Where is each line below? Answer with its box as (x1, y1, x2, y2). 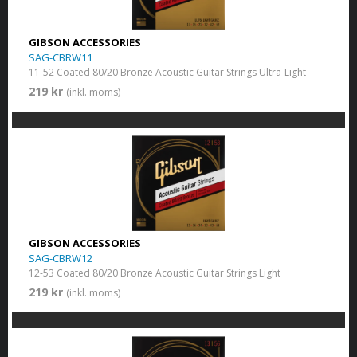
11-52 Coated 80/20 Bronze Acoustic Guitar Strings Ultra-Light (28, 65, 306, 80)
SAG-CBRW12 (28, 251, 92, 266)
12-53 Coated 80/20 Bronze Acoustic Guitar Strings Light (28, 266, 280, 280)
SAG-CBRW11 (28, 50, 92, 65)
